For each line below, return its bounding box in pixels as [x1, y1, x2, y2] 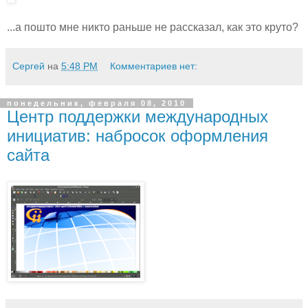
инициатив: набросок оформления [7, 126, 268, 145]
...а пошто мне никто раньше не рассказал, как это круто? [7, 21, 298, 33]
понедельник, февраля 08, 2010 [7, 99, 186, 107]
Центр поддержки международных [7, 107, 268, 126]
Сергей [12, 60, 45, 71]
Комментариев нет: [110, 60, 198, 71]
